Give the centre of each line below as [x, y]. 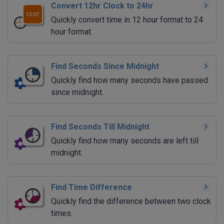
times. [62, 213]
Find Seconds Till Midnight [100, 127]
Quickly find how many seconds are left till [125, 141]
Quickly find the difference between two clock [131, 201]
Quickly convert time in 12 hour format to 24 [127, 20]
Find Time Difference [91, 187]
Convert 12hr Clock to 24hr [102, 6]
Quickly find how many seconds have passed [129, 80]
